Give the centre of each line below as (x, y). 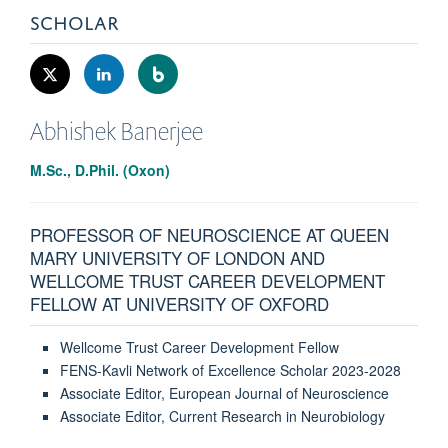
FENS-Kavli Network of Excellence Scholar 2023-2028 (230, 370)
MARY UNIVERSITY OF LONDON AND (177, 258)
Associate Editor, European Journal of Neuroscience (224, 393)
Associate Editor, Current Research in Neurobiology (222, 416)
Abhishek (73, 131)
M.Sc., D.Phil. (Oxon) (100, 170)
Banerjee (161, 131)
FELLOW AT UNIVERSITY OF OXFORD (179, 304)
